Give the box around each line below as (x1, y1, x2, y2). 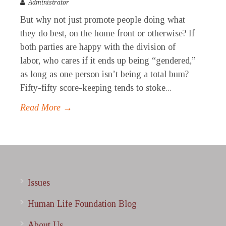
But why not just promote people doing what (20, 15, 185, 25)
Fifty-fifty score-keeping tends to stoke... (20, 83, 172, 93)
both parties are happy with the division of (20, 42, 176, 52)
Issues (28, 178, 50, 188)
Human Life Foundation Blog (28, 199, 137, 209)
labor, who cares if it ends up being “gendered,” (20, 55, 196, 66)
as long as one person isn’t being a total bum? (20, 69, 189, 80)
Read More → (20, 102, 72, 113)
